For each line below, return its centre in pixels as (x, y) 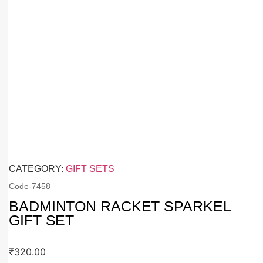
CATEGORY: (37, 169)
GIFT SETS (90, 169)
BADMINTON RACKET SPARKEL (120, 206)
